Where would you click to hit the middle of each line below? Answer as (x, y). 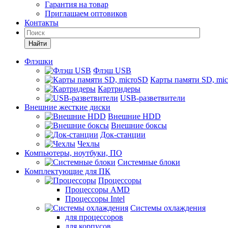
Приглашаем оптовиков (86, 13)
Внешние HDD (134, 116)
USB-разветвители (153, 98)
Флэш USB (112, 70)
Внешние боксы (139, 125)
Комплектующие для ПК (67, 171)
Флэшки (39, 61)
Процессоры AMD (97, 190)
